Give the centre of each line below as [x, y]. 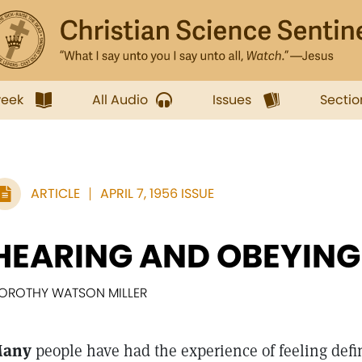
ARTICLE [55, 194]
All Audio [120, 100]
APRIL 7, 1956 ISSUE [157, 194]
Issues [232, 100]
